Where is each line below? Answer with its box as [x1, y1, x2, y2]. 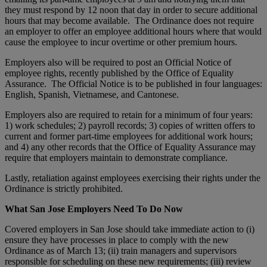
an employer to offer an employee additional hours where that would [5, 26, 262, 36]
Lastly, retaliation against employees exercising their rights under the [5, 172, 260, 183]
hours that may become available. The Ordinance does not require [5, 15, 254, 26]
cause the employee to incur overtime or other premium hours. [5, 36, 237, 47]
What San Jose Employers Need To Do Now [5, 203, 183, 214]
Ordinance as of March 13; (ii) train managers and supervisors [5, 245, 237, 256]
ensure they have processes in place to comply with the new [5, 234, 229, 245]
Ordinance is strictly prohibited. [5, 183, 123, 194]
